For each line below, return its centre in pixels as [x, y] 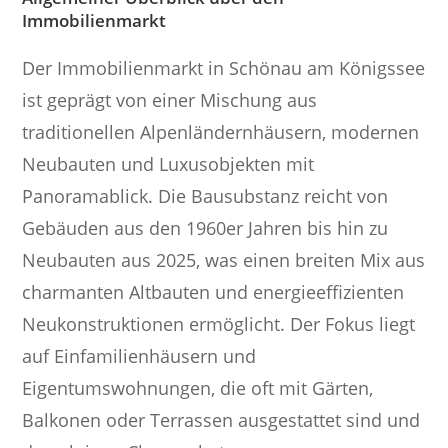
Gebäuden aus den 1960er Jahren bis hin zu [205, 228]
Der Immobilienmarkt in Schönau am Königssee [224, 68]
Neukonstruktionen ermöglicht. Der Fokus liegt [219, 324]
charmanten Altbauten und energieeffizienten [213, 292]
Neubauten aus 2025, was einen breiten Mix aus [224, 260]
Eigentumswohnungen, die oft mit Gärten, [198, 388]
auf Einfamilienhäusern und [139, 356]
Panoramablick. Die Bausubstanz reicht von [205, 196]
